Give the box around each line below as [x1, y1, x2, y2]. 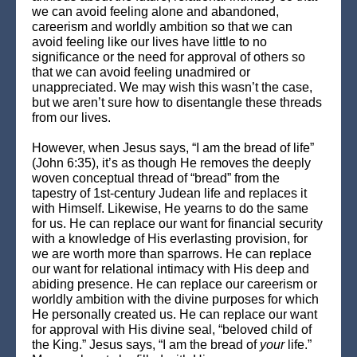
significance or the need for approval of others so [32, 50, 305, 64]
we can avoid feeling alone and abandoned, [32, 5, 279, 18]
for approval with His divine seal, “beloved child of [32, 323, 312, 336]
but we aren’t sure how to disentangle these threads [32, 96, 322, 109]
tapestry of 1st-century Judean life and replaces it [32, 186, 307, 200]
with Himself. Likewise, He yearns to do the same [32, 202, 308, 215]
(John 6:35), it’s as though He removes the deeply [32, 156, 311, 170]
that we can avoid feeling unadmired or [32, 65, 250, 79]
